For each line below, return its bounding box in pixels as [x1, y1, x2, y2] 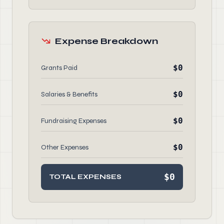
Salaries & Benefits [41, 90, 97, 98]
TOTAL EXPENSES [49, 172, 121, 181]
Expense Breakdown [55, 35, 158, 46]
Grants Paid [41, 63, 77, 72]
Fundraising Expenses [41, 116, 106, 125]
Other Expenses [41, 143, 88, 151]
